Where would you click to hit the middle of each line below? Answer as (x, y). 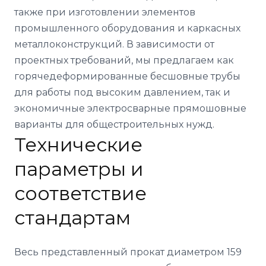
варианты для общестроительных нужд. (114, 124)
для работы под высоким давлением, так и (122, 92)
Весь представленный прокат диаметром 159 (128, 252)
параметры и (79, 169)
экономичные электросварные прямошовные (130, 108)
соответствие (80, 193)
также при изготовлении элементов (105, 12)
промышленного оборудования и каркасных (127, 28)
